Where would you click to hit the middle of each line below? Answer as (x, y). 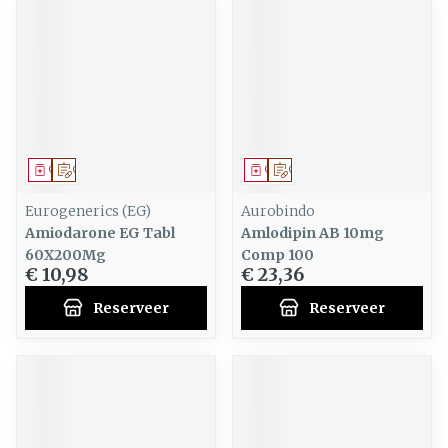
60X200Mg (65, 255)
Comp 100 (277, 255)
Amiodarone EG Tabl (100, 233)
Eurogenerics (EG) (88, 211)
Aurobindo (278, 211)
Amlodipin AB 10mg (312, 233)
